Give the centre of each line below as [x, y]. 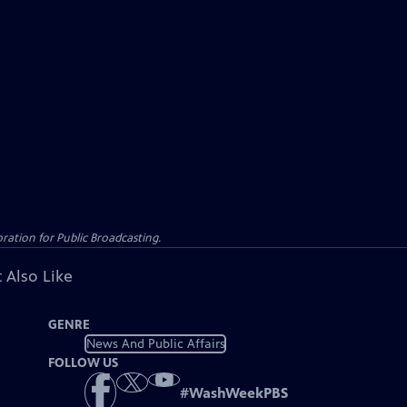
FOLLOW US [84, 363]
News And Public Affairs [155, 343]
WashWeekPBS [239, 393]
